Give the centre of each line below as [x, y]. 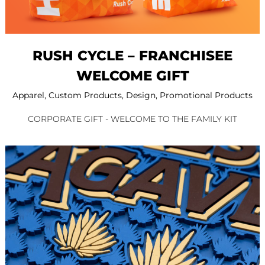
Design [141, 96]
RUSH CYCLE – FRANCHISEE [132, 56]
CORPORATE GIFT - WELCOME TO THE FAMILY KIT [132, 119]
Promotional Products [206, 96]
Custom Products [85, 96]
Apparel [28, 96]
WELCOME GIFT [132, 76]
